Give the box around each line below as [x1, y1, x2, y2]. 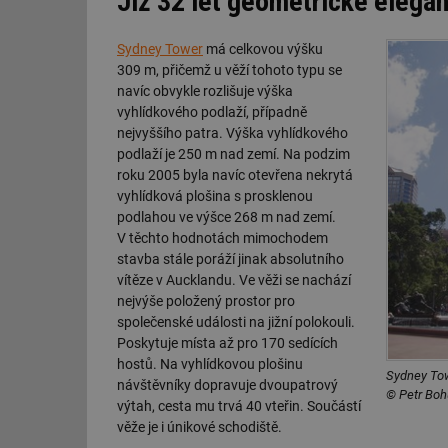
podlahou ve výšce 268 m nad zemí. [117, 209, 336, 226]
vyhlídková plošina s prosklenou [117, 188, 313, 205]
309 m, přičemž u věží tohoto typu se [117, 62, 342, 79]
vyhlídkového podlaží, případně [117, 104, 307, 121]
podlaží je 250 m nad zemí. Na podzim [117, 146, 350, 163]
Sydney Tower [117, 41, 203, 58]
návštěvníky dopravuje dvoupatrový [117, 377, 338, 394]
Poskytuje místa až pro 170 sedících [117, 335, 338, 352]
